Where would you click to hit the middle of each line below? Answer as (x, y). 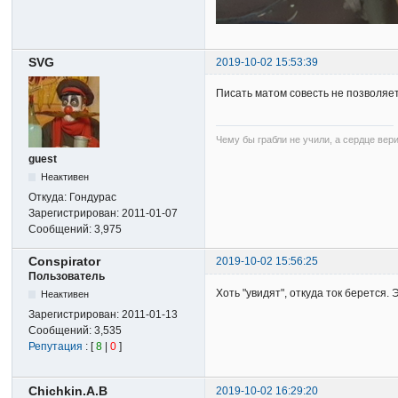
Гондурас (93, 198)
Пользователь (67, 277)
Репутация (56, 347)
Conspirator (65, 262)
